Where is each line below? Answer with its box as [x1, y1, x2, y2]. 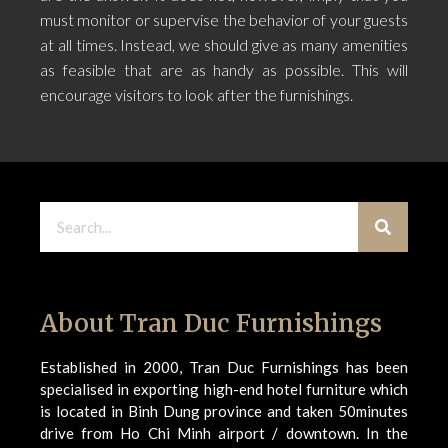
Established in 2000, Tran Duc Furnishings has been [40, 357, 408, 376]
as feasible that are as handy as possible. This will [40, 60, 408, 80]
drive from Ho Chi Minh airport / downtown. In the [40, 423, 408, 442]
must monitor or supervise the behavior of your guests [40, 10, 408, 30]
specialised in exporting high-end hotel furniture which [40, 379, 408, 398]
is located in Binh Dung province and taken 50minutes [40, 401, 408, 420]
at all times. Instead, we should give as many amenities [40, 35, 408, 55]
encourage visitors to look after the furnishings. [40, 85, 353, 105]
